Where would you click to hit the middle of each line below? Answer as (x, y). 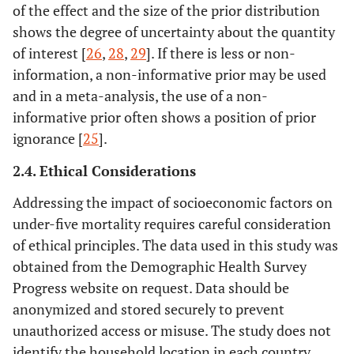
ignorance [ (48, 138)
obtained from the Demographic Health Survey (160, 266)
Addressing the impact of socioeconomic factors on (173, 202)
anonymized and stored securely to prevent (149, 309)
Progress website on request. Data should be (151, 287)
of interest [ (49, 53)
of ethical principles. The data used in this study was (175, 245)
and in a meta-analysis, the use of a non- (140, 95)
